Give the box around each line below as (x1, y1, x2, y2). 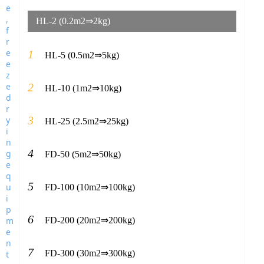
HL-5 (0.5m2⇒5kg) (44, 50, 119, 61)
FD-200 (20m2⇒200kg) (44, 215, 135, 226)
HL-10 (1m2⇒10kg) (44, 83, 121, 94)
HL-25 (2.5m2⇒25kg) (44, 116, 128, 127)
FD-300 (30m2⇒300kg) (44, 248, 135, 259)
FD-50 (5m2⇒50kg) (44, 149, 121, 160)
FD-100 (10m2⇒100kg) (44, 182, 135, 193)
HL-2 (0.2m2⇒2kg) (35, 16, 110, 27)
